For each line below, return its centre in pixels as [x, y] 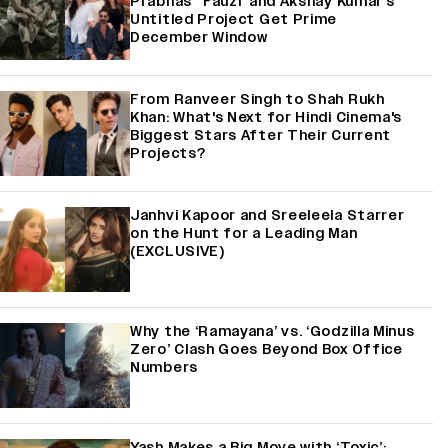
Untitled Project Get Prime [234, 19]
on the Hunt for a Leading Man [244, 233]
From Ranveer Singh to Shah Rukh [257, 99]
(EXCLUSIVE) [177, 251]
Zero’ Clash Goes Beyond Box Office [266, 349]
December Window [199, 37]
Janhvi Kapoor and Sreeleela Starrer [267, 215]
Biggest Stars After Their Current [261, 135]
